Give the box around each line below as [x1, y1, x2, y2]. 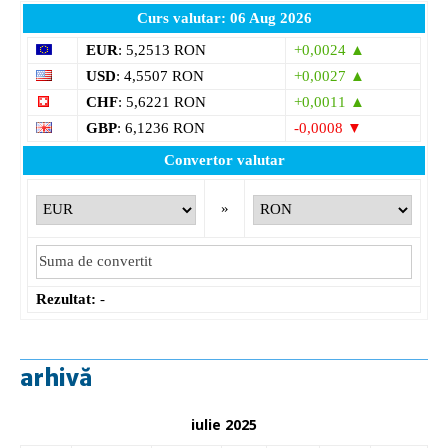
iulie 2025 [191, 414, 257, 434]
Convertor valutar [163, 151, 285, 168]
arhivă [20, 363, 93, 392]
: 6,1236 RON [117, 119, 205, 136]
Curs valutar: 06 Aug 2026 [136, 9, 312, 26]
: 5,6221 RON [118, 93, 206, 110]
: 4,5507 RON [116, 67, 204, 84]
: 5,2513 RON [118, 41, 206, 58]
